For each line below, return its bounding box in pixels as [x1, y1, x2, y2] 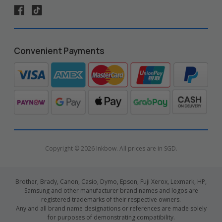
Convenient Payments [14, 45, 105, 57]
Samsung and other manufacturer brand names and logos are [24, 186, 198, 195]
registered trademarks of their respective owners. [41, 195, 181, 204]
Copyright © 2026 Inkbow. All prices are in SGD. [45, 144, 177, 153]
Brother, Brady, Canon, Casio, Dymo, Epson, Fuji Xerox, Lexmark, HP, [15, 177, 207, 186]
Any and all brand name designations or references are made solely [15, 204, 207, 213]
